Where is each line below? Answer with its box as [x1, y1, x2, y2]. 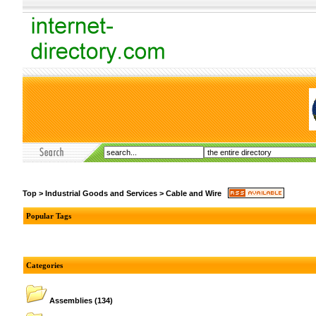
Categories [26, 261, 63, 269]
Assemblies [49, 296, 92, 305]
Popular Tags [26, 212, 71, 220]
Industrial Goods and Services [45, 188, 157, 197]
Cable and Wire [166, 188, 221, 197]
